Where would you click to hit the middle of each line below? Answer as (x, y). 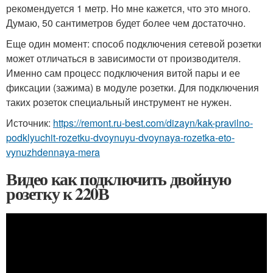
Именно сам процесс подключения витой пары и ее (123, 73)
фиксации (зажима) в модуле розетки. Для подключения (133, 87)
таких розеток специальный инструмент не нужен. (119, 102)
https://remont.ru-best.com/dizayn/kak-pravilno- (153, 122)
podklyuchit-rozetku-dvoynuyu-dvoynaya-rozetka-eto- (120, 137)
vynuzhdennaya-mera (53, 152)
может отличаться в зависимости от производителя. (123, 58)
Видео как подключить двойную (119, 179)
